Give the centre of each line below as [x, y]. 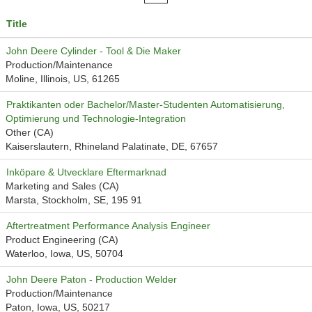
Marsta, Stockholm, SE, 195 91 [74, 200]
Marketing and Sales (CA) [62, 186]
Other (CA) [30, 132]
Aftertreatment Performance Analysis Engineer [108, 226]
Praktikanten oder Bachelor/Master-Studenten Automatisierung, [146, 104]
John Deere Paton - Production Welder [92, 279]
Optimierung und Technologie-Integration [96, 118]
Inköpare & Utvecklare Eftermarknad [86, 172]
